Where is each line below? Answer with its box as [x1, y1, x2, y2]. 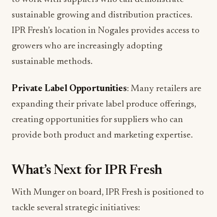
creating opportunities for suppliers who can [12, 115, 183, 124]
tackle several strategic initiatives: [12, 203, 140, 213]
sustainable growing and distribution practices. [12, 11, 192, 20]
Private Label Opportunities [12, 84, 127, 93]
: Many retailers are [127, 84, 201, 93]
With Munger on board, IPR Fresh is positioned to [12, 188, 204, 197]
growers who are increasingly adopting [12, 42, 162, 51]
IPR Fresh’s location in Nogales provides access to [12, 26, 200, 35]
